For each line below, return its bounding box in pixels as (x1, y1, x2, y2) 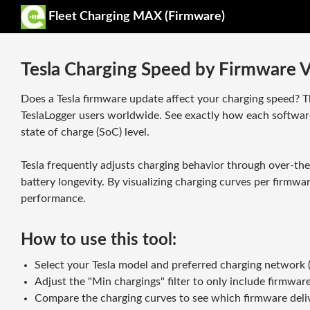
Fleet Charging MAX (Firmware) (46, 10, 225, 23)
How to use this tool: (21, 232, 176, 248)
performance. (21, 193, 86, 204)
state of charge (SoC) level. (21, 127, 149, 138)
